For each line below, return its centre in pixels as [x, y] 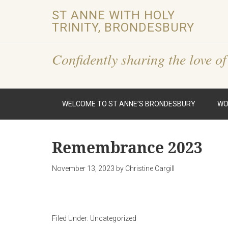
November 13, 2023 [83, 168]
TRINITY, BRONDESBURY [123, 27]
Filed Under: [71, 218]
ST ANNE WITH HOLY [113, 15]
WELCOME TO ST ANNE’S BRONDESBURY [129, 104]
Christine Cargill [150, 168]
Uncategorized [113, 218]
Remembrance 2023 [127, 147]
